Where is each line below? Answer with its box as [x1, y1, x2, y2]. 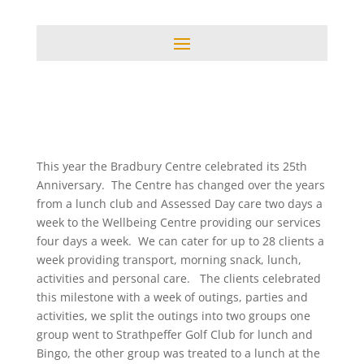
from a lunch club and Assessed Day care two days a [36, 196, 323, 212]
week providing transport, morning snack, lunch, [36, 252, 301, 268]
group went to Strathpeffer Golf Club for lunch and [36, 327, 313, 343]
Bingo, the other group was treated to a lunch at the [36, 345, 320, 362]
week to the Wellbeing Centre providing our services [36, 214, 321, 231]
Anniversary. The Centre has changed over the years [36, 177, 325, 193]
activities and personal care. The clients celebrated [36, 271, 321, 287]
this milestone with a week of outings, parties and [36, 289, 308, 305]
